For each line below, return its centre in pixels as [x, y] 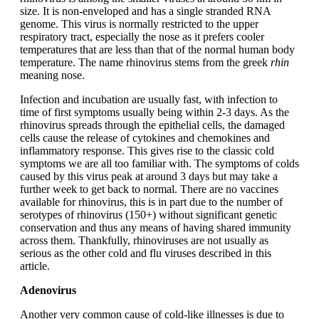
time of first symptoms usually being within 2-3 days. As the [155, 113]
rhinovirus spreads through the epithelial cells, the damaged [152, 125]
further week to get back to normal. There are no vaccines [149, 189]
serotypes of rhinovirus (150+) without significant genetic [148, 215]
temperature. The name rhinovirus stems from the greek [145, 63]
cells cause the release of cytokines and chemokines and [145, 138]
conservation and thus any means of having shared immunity [156, 228]
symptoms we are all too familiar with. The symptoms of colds [159, 164]
